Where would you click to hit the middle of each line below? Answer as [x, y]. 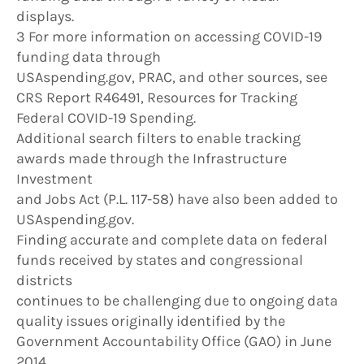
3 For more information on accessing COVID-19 [169, 37]
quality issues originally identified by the [151, 321]
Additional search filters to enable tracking [158, 139]
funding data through [89, 57]
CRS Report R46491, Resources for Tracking [157, 98]
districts [44, 281]
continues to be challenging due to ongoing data [177, 301]
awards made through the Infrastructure [152, 159]
